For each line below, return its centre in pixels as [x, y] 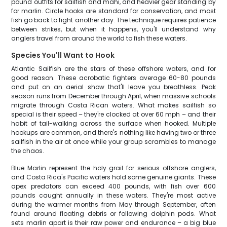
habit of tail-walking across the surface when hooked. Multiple [113, 123]
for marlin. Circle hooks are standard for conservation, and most [113, 11]
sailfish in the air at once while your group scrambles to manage [113, 142]
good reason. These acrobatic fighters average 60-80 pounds [113, 78]
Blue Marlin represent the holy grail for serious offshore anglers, [113, 168]
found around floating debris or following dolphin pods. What [113, 214]
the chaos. [28, 151]
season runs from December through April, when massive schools [113, 96]
